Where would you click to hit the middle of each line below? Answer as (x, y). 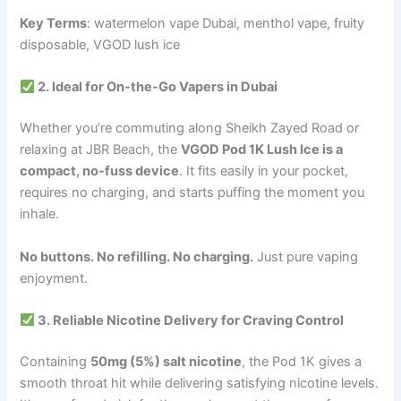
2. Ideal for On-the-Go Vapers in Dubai (157, 87)
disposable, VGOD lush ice (100, 45)
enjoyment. (54, 278)
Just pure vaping (306, 256)
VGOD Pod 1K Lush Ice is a (262, 150)
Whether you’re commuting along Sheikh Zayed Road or (190, 128)
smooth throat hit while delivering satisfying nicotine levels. (200, 383)
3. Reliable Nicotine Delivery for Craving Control (190, 320)
